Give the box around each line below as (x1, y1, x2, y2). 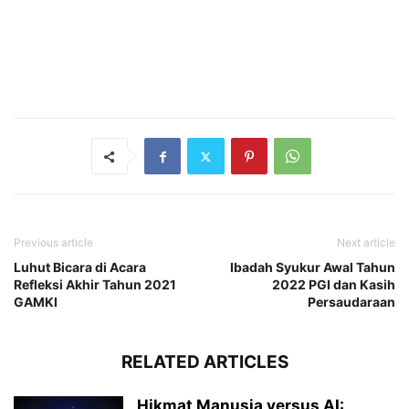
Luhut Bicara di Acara (14, 259, 146, 276)
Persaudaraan (308, 294, 395, 310)
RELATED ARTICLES (121, 351, 288, 373)
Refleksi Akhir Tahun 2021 (14, 277, 176, 293)
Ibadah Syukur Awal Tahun (230, 259, 395, 276)
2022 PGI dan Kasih (272, 277, 395, 293)
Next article (337, 236, 395, 250)
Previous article (14, 236, 93, 250)
